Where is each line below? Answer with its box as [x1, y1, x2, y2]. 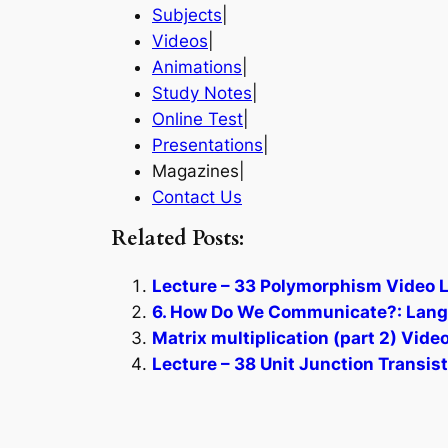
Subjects [152, 4, 222, 25]
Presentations [152, 134, 263, 155]
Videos [152, 30, 208, 51]
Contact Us [152, 186, 242, 207]
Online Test [152, 108, 243, 129]
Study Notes [152, 82, 252, 103]
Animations [152, 56, 242, 77]
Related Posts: [112, 224, 244, 254]
